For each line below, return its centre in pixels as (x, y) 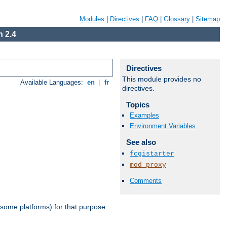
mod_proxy (148, 165)
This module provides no (162, 79)
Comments (146, 180)
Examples (144, 116)
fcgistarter (152, 154)
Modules (92, 19)
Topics (138, 105)
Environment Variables (163, 126)
